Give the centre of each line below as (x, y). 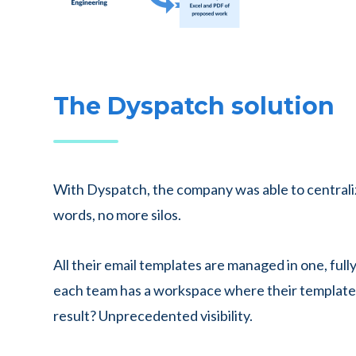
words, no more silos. (118, 214)
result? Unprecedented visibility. (154, 315)
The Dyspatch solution (194, 106)
